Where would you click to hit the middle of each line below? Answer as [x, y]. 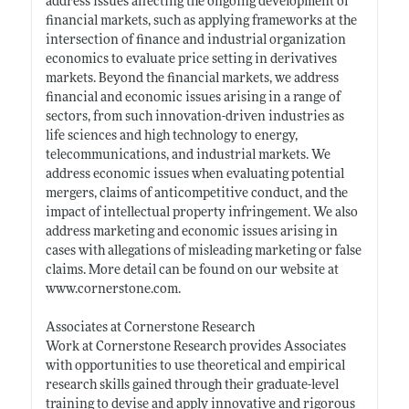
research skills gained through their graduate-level [192, 385]
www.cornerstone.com [111, 289]
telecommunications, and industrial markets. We [188, 155]
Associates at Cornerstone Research [150, 328]
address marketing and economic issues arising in [191, 232]
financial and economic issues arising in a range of [193, 98]
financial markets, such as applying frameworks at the [201, 21]
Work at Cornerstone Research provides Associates [195, 347]
